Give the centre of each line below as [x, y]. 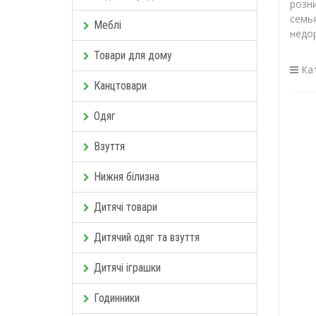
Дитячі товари [126, 207]
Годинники [117, 298]
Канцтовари [120, 85]
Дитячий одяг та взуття [147, 237]
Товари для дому [133, 55]
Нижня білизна [127, 176]
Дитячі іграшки [127, 267]
